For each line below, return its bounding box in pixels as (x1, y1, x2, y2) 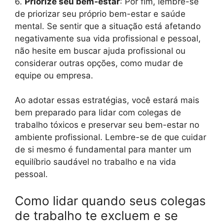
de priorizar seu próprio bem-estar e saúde (15, 8, 185, 19)
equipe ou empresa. (15, 70, 93, 80)
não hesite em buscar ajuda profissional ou (15, 45, 185, 56)
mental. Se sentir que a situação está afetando (15, 21, 201, 31)
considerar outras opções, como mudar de (15, 58, 183, 68)
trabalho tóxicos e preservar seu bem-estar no (15, 120, 199, 130)
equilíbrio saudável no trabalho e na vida (15, 157, 176, 167)
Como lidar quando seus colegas (15, 193, 206, 208)
